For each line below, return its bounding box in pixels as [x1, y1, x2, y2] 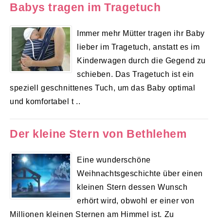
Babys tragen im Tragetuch [10, 1, 161, 14]
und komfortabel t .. [10, 97, 81, 106]
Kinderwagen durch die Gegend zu [77, 56, 206, 65]
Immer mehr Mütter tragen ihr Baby [77, 29, 205, 38]
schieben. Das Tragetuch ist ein [77, 70, 194, 79]
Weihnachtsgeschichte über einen [77, 168, 203, 178]
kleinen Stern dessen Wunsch [77, 182, 188, 191]
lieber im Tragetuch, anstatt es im [77, 42, 200, 52]
